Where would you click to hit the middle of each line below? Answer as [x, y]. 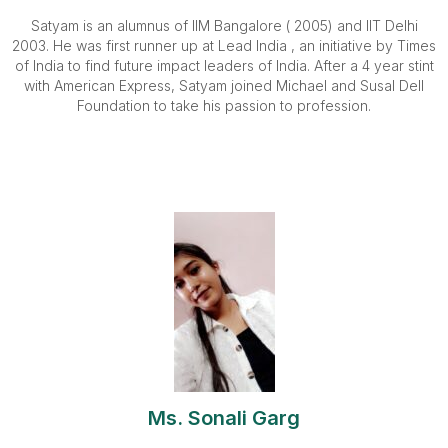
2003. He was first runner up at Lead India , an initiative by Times [224, 45]
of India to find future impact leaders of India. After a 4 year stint [224, 65]
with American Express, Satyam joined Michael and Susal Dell [224, 85]
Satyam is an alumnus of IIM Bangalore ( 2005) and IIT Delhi [224, 25]
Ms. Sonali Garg [224, 418]
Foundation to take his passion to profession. [224, 105]
